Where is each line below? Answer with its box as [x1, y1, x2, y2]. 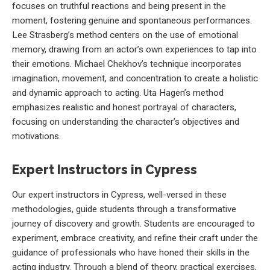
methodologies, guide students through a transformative [12, 204, 236, 215]
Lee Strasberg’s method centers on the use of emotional [12, 29, 238, 40]
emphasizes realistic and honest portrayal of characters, [12, 101, 236, 113]
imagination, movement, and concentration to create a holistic [12, 72, 258, 84]
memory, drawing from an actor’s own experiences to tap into [12, 43, 257, 55]
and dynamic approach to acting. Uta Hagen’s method [12, 87, 224, 98]
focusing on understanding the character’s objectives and [12, 116, 239, 127]
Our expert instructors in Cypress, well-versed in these [12, 189, 227, 201]
